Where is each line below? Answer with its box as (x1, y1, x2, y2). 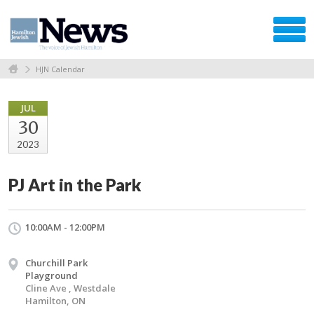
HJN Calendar (36, 63, 85, 74)
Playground (25, 268, 78, 282)
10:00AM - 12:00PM (25, 220, 105, 233)
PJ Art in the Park (8, 174, 142, 195)
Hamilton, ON (25, 294, 86, 307)
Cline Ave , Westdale (25, 281, 116, 294)
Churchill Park (25, 256, 88, 269)
